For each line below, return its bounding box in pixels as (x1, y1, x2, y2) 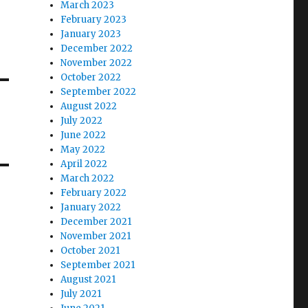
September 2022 (60, 85, 137, 98)
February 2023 (60, 13, 127, 25)
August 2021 (60, 273, 116, 285)
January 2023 (60, 27, 122, 40)
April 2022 (60, 157, 108, 170)
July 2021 (60, 287, 102, 300)
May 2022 (60, 143, 106, 155)
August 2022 (60, 100, 118, 112)
